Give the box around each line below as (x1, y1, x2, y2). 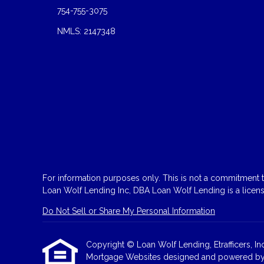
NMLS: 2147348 (57, 27, 115, 37)
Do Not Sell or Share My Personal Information (42, 206, 215, 216)
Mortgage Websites (86, 252, 163, 262)
